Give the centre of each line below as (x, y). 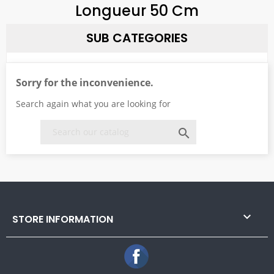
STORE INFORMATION (63, 219)
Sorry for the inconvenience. (85, 83)
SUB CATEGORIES (137, 38)
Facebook (171, 250)
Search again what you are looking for (93, 104)
